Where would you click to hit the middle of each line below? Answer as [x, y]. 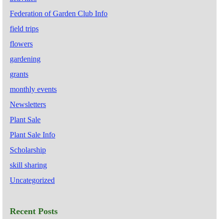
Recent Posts [34, 211]
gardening [25, 59]
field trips [24, 28]
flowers [21, 44]
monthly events [33, 89]
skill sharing [28, 165]
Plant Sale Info [33, 134]
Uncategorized [32, 180]
